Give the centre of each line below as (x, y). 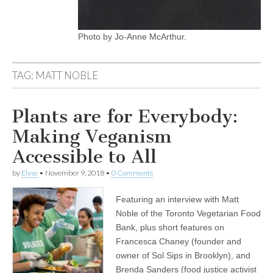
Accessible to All (84, 157)
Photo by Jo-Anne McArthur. (132, 37)
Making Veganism (92, 136)
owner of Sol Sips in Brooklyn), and (183, 255)
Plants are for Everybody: (125, 116)
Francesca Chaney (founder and (179, 241)
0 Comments (132, 173)
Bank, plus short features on (170, 227)
